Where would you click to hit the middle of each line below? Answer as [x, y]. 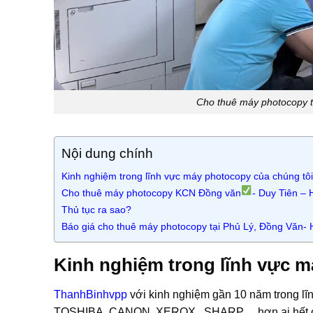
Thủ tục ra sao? [96, 210]
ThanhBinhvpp [90, 295]
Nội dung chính [107, 154]
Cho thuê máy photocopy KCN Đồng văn [151, 193]
